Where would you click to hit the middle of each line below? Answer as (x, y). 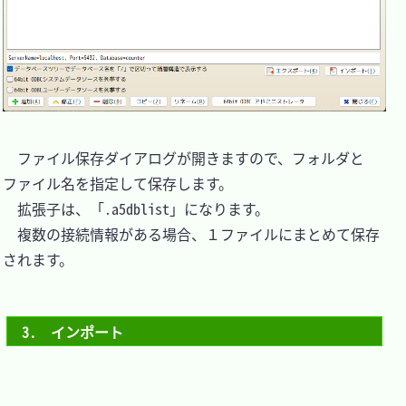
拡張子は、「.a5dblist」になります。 (136, 208)
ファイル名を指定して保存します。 (118, 183)
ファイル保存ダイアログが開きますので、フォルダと (184, 157)
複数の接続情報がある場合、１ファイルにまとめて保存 (191, 233)
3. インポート (73, 331)
